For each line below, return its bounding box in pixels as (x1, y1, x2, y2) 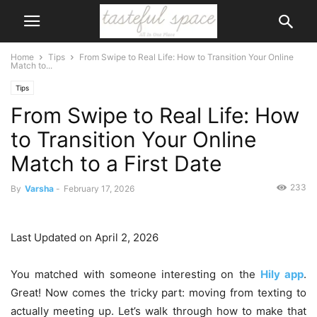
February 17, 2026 (64, 183, 134, 194)
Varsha (25, 183, 54, 194)
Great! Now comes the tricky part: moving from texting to (11, 286, 306, 300)
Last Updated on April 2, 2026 (11, 231, 158, 245)
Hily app (260, 267, 304, 282)
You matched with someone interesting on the (11, 267, 260, 282)
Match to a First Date (11, 151, 221, 176)
